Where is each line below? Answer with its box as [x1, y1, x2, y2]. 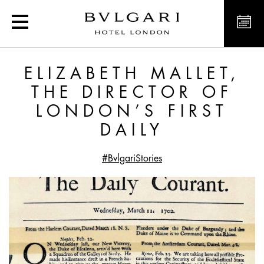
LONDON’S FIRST [35, 104, 229, 120]
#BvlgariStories [102, 154, 162, 163]
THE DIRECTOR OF [31, 85, 233, 101]
